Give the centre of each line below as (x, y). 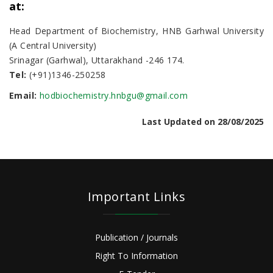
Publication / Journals (136, 237)
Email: (23, 95)
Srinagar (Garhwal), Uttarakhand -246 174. (97, 60)
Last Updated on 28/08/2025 (203, 122)
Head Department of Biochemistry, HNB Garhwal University (136, 31)
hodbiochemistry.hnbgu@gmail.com (114, 95)
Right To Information (136, 256)
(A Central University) (53, 45)
